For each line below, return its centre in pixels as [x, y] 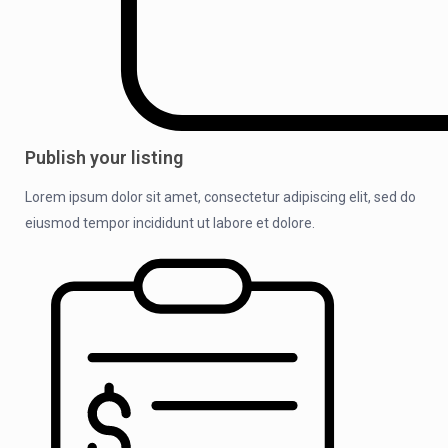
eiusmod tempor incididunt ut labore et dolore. [170, 222]
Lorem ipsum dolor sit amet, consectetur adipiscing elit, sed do [220, 196]
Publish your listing [104, 157]
